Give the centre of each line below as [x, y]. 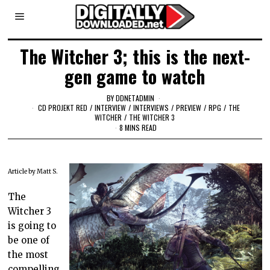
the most [28, 255]
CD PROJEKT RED [63, 107]
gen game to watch [135, 76]
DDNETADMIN [135, 98]
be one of [29, 240]
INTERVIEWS [151, 107]
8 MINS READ [138, 128]
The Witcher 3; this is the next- [135, 56]
